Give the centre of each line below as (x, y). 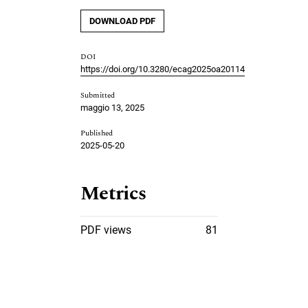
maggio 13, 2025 (112, 107)
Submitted (98, 95)
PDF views (106, 230)
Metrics (113, 193)
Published (97, 133)
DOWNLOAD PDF (122, 21)
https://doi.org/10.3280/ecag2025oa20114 (163, 69)
